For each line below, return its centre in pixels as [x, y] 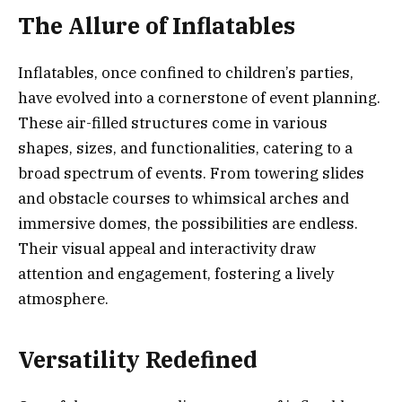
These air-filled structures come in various [173, 123]
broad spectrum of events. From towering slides [191, 174]
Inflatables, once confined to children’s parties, [186, 73]
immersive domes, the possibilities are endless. [188, 224]
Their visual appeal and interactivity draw [167, 249]
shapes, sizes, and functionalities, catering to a [185, 149]
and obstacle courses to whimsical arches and [184, 199]
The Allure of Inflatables [157, 26]
